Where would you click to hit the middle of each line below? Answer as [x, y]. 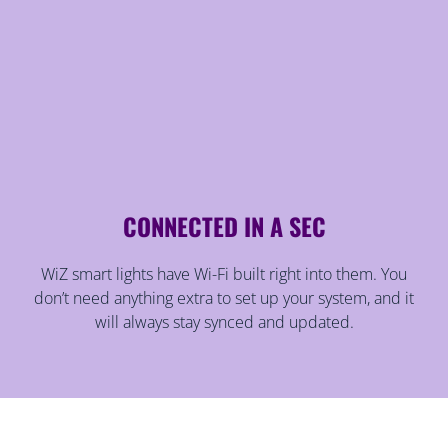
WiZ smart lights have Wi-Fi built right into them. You [224, 273]
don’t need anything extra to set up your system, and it [224, 297]
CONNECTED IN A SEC [224, 225]
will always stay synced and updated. [224, 321]
